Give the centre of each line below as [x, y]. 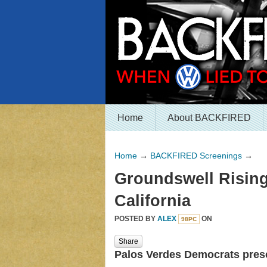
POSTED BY [136, 219]
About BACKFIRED [209, 118]
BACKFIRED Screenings [196, 156]
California [153, 201]
